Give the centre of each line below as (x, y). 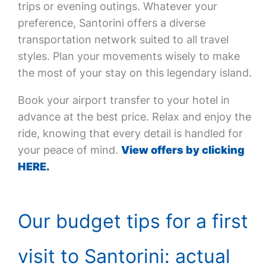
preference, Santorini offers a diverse (111, 23)
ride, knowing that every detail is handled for (130, 133)
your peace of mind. (69, 150)
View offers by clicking (183, 150)
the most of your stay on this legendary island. (134, 73)
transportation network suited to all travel (123, 39)
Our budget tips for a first (133, 221)
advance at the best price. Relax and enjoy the (134, 117)
